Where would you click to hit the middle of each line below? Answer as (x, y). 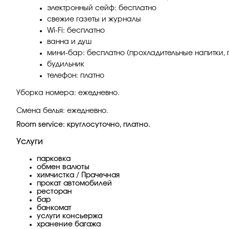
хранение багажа (69, 224)
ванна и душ (69, 42)
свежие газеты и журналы (94, 19)
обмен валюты (63, 167)
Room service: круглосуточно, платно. (83, 124)
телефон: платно (76, 75)
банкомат (54, 208)
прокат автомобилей (74, 183)
